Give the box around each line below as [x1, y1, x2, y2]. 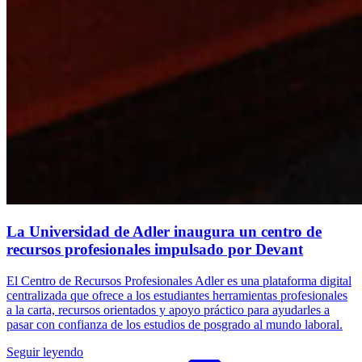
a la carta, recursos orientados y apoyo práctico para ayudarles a [6, 302, 330, 317]
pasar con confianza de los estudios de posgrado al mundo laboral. [6, 317, 343, 331]
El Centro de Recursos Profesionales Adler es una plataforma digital [6, 273, 351, 288]
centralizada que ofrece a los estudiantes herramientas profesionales [6, 288, 347, 302]
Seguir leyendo [6, 344, 83, 359]
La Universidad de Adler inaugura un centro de [6, 223, 322, 241]
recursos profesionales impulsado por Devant [6, 241, 303, 259]
